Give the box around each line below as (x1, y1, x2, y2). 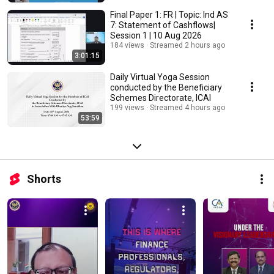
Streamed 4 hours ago (150, 103, 225, 113)
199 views (110, 103, 144, 113)
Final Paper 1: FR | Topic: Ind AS (110, 10, 228, 20)
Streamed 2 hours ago (150, 41, 225, 50)
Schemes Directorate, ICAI (110, 93, 211, 103)
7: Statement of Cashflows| (110, 20, 215, 31)
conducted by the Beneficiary (110, 83, 222, 93)
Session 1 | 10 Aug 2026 (110, 31, 202, 41)
